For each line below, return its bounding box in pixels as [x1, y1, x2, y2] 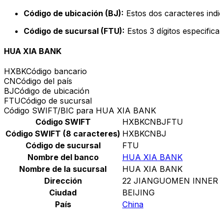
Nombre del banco [27, 152, 99, 163]
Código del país [16, 76, 72, 86]
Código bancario [26, 66, 87, 77]
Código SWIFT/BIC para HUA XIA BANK [4, 106, 156, 116]
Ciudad [49, 188, 77, 198]
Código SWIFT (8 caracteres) [5, 129, 120, 139]
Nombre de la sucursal [19, 164, 107, 174]
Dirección [44, 176, 82, 186]
